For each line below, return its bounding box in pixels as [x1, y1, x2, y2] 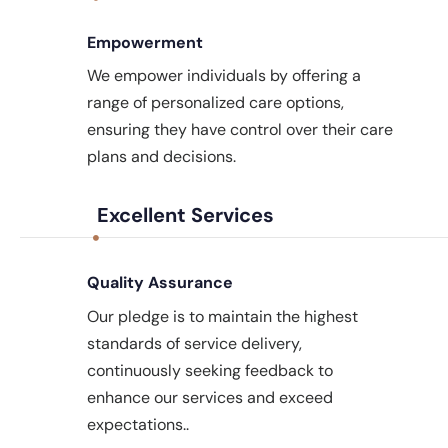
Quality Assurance [87, 272, 233, 294]
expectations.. [87, 413, 189, 435]
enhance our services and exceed [87, 386, 333, 408]
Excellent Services [97, 202, 274, 229]
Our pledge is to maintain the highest [87, 305, 358, 327]
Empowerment [87, 32, 203, 54]
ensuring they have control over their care [87, 119, 393, 141]
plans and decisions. [87, 146, 236, 168]
